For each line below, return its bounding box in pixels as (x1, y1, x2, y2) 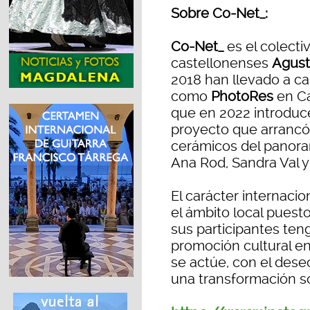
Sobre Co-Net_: (171, 5, 268, 22)
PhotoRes (211, 88, 273, 105)
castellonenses (171, 55, 272, 72)
